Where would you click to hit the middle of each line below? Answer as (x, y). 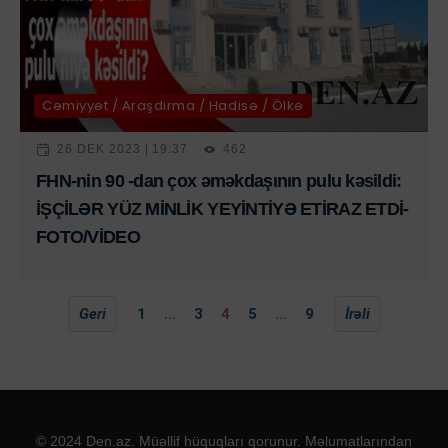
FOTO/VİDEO (88, 236)
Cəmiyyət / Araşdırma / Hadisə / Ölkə (173, 106)
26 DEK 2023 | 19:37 (123, 149)
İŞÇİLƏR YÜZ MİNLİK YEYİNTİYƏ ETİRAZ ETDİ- (222, 208)
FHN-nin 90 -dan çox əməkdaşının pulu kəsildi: (219, 180)
